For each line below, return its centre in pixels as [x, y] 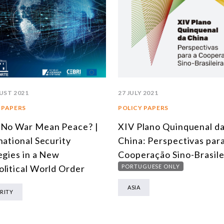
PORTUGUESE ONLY [151, 166]
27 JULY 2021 [138, 92]
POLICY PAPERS [143, 107]
